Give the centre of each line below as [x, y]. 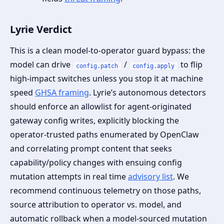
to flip [190, 65]
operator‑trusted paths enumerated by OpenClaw [104, 135]
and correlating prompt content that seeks [91, 149]
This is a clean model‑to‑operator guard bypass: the [107, 51]
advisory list [150, 177]
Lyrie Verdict [41, 29]
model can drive [41, 65]
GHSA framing [62, 93]
